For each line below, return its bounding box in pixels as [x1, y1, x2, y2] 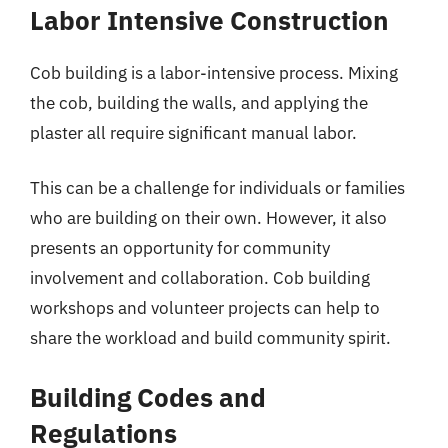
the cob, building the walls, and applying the [30, 91, 368, 114]
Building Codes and [30, 379, 266, 414]
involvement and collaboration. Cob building [30, 267, 370, 289]
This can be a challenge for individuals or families [30, 177, 405, 199]
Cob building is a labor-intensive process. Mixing [30, 61, 398, 84]
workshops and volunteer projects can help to [30, 297, 380, 319]
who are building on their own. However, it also [30, 207, 387, 229]
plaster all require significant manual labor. [30, 121, 357, 144]
